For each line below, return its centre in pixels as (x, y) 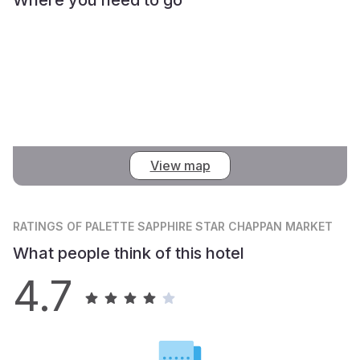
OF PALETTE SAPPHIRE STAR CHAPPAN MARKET (200, 226)
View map (180, 166)
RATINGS (40, 226)
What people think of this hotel (129, 253)
